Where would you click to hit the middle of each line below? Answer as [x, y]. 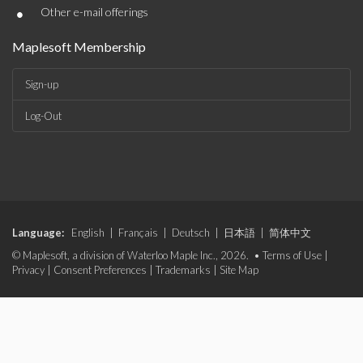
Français [138, 233]
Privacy [28, 270]
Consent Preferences [100, 270]
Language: [38, 233]
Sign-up [42, 84]
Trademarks [183, 270]
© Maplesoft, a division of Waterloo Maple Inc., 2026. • [137, 255]
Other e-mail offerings [94, 12]
